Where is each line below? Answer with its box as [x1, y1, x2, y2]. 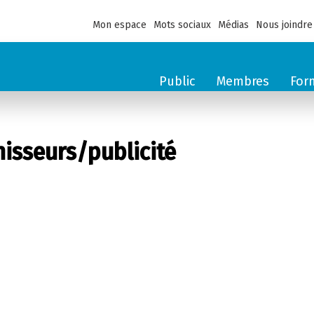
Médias [218, 18, 249, 31]
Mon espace [93, 18, 146, 31]
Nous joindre [256, 18, 313, 31]
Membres [217, 74, 269, 89]
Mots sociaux [153, 18, 211, 31]
